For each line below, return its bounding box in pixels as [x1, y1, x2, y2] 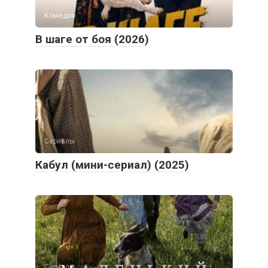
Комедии [44, 11, 76, 20]
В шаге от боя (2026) [35, 32, 149, 47]
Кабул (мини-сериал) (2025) [35, 158, 189, 172]
